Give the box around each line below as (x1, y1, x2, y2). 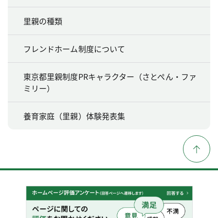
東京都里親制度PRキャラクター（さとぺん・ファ (23, 70, 197, 82)
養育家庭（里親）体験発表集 (23, 109, 126, 122)
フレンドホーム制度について (23, 42, 126, 54)
